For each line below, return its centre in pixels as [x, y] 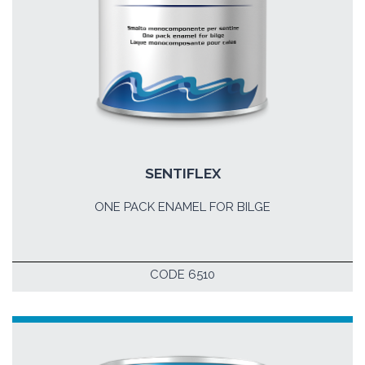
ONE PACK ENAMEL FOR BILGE [182, 207]
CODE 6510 [182, 275]
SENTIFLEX [182, 174]
